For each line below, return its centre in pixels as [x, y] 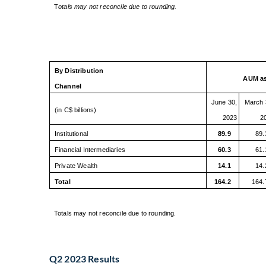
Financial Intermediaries [129, 149]
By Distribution [79, 70]
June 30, [224, 102]
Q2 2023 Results [85, 258]
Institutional [72, 133]
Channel [69, 86]
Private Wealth [76, 165]
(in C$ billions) [75, 110]
